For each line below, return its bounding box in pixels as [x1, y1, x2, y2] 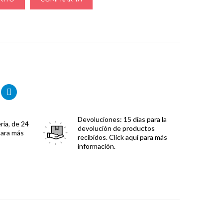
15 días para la [123, 115, 167, 123]
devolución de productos [78, 124, 155, 132]
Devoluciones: [78, 115, 122, 123]
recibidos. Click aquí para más [78, 133, 167, 141]
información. [78, 142, 115, 150]
